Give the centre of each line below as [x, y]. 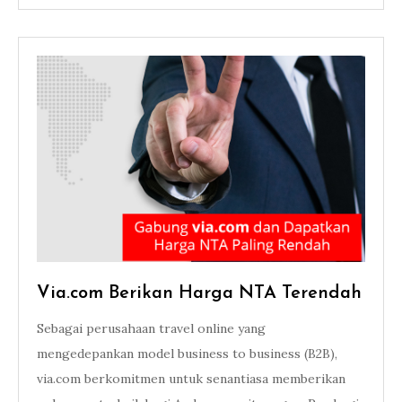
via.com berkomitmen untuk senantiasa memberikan [191, 379]
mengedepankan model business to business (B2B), [187, 354]
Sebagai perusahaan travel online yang [151, 328]
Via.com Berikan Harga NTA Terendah [199, 293]
